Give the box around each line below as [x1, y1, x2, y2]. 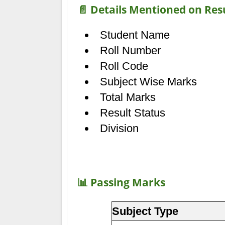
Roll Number [100, 44, 161, 57]
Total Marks [100, 91, 156, 104]
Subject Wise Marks [100, 75, 197, 88]
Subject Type [112, 205, 178, 218]
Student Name [100, 29, 170, 42]
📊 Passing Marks [77, 175, 165, 190]
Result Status [100, 106, 165, 120]
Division [100, 122, 139, 135]
